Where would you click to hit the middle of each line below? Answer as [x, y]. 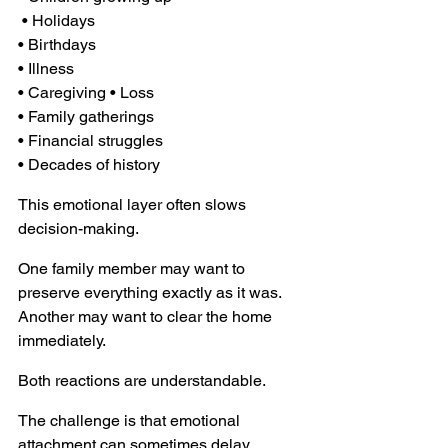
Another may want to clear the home [147, 316]
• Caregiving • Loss [88, 92]
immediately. [62, 340]
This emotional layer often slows [134, 204]
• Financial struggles [92, 140]
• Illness [48, 68]
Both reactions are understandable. [142, 380]
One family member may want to [133, 268]
